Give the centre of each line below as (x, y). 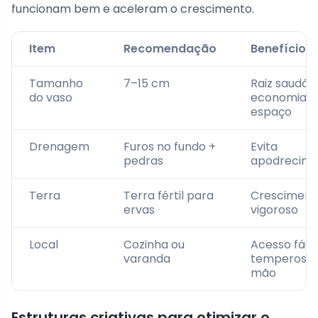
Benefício (278, 49)
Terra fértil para (169, 196)
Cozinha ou (154, 245)
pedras (143, 161)
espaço (271, 112)
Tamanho (56, 84)
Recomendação (170, 49)
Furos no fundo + (170, 147)
